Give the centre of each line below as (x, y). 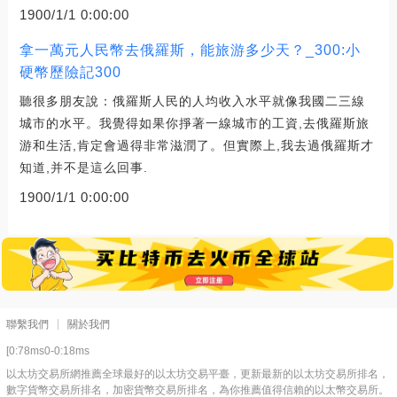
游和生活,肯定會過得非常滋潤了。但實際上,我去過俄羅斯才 (196, 146)
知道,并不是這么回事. (83, 168)
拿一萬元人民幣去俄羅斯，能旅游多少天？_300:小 (190, 51)
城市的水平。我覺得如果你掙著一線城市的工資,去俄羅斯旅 (194, 124)
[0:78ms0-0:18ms (48, 351)
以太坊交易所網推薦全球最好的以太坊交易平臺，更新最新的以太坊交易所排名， (198, 374)
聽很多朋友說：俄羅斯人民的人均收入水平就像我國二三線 (192, 101)
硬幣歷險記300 (70, 73)
